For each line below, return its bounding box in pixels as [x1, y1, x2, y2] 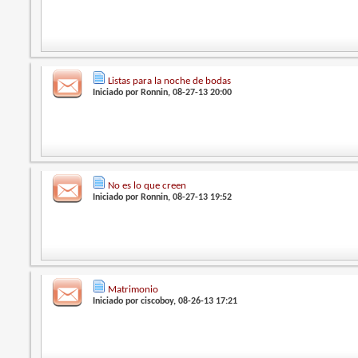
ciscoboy [141, 296, 174, 307]
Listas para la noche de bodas [108, 76, 232, 87]
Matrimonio [108, 284, 159, 296]
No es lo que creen [108, 180, 187, 191]
